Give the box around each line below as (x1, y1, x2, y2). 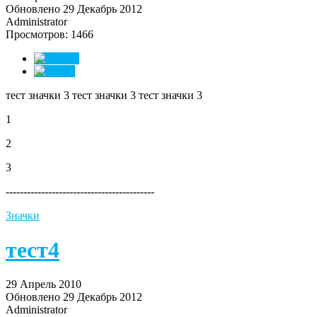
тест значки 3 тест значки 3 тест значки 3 (6, 88, 202, 101)
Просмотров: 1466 (6, 28, 93, 40)
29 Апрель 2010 (6, 278, 81, 291)
